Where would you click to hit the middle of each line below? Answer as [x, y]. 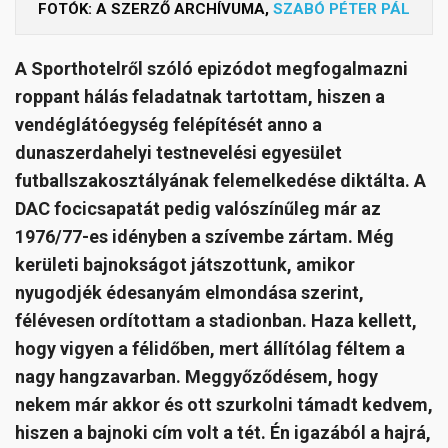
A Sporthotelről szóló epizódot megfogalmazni [211, 68]
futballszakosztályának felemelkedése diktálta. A [220, 180]
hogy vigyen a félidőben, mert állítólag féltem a [210, 348]
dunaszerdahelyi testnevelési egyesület [178, 152]
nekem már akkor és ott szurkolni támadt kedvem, [224, 404]
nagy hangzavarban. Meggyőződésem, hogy [196, 376]
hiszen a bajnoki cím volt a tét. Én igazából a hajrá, [223, 432]
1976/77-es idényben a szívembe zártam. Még [204, 236]
